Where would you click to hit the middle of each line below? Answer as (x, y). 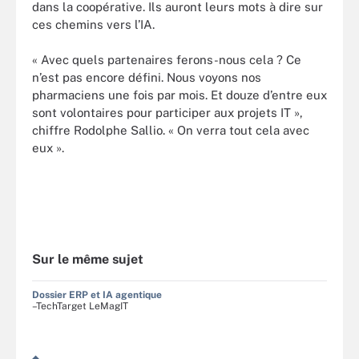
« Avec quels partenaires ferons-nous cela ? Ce (167, 60)
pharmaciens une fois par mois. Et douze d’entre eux (179, 95)
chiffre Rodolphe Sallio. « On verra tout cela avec (171, 131)
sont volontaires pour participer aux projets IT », (167, 113)
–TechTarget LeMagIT (80, 306)
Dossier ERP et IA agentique (97, 294)
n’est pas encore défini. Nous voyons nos (147, 78)
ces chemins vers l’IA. (93, 24)
